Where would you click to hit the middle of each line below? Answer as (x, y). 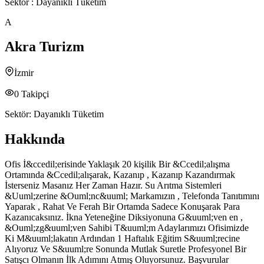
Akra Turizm (44, 47)
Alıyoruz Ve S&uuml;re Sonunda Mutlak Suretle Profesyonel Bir (126, 249)
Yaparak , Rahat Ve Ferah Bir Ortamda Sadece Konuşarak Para (122, 207)
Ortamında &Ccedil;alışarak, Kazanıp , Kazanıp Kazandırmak (120, 175)
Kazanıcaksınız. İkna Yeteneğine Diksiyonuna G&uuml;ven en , (124, 217)
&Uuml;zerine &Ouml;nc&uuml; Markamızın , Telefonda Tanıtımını (132, 196)
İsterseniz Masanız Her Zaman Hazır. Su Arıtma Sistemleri (113, 186)
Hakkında (35, 139)
